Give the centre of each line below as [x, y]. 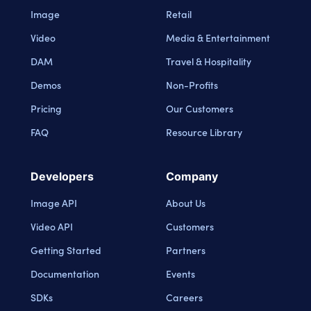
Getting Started [66, 250]
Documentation [65, 273]
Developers [62, 176]
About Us [186, 202]
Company [192, 176]
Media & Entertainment [218, 37]
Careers [184, 297]
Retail [179, 14]
